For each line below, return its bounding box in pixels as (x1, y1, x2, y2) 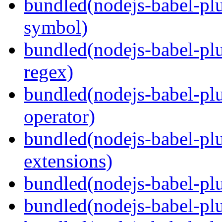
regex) (24, 61, 73, 83)
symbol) (24, 16, 88, 38)
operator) (24, 106, 95, 127)
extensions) (24, 150, 112, 172)
